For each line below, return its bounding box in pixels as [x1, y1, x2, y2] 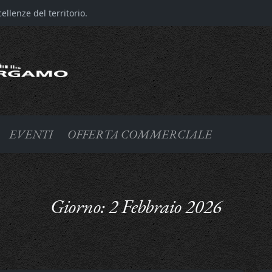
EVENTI [9, 126, 53, 142]
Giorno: [50, 193, 109, 219]
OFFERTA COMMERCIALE [67, 126, 212, 142]
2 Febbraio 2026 [109, 193, 222, 219]
